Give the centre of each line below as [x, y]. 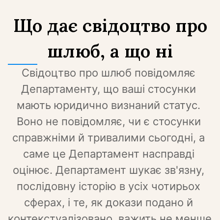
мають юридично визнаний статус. [109, 105]
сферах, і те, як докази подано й [109, 202]
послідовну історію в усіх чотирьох [109, 186]
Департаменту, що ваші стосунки [109, 89]
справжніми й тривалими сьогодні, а [109, 137]
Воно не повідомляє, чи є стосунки [109, 121]
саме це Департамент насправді [109, 154]
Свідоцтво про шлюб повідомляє [109, 73]
